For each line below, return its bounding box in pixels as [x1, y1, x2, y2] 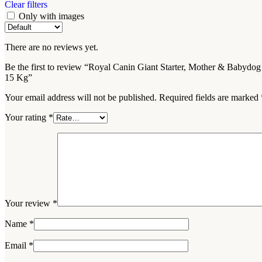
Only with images [19, 11, 84, 21]
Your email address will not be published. [5, 92, 157, 102]
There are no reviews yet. [5, 42, 98, 52]
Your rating [5, 112, 49, 122]
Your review [5, 198, 53, 208]
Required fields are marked [159, 92, 261, 102]
